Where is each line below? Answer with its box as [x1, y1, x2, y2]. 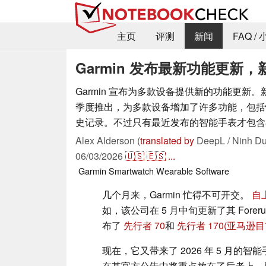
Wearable [156, 164, 193, 177]
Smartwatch [109, 164, 154, 177]
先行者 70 [123, 218, 165, 232]
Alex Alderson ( [75, 133, 140, 147]
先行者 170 [177, 218, 224, 232]
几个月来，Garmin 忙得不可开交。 [102, 187, 252, 201]
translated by [140, 133, 194, 147]
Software [195, 164, 229, 177]
